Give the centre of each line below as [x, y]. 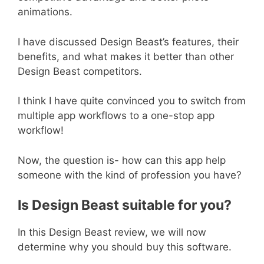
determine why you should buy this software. [125, 247]
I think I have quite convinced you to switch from [132, 101]
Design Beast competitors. [80, 71]
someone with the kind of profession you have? [130, 175]
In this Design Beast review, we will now [112, 232]
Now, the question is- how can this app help [122, 160]
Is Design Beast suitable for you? [125, 205]
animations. [45, 12]
